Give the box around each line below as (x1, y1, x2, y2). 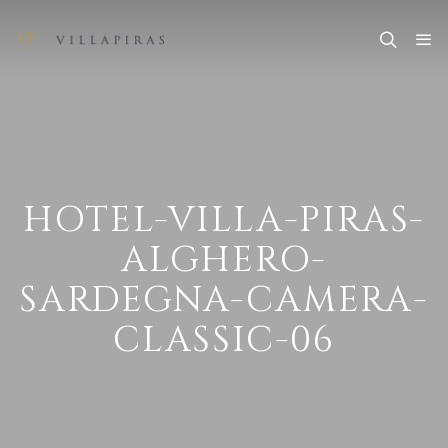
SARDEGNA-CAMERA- (19, 276, 429, 324)
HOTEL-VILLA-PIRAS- (22, 196, 426, 244)
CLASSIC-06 (112, 316, 335, 364)
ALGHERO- (120, 236, 328, 284)
